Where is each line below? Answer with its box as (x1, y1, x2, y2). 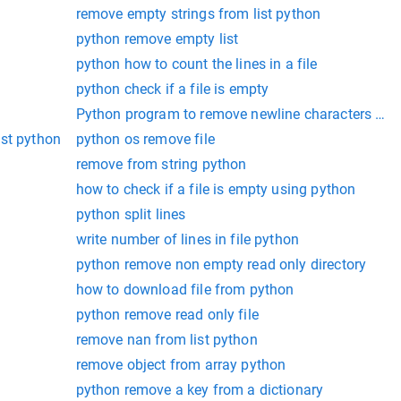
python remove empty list (75, 30, 239, 47)
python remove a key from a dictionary (75, 380, 324, 398)
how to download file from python (75, 280, 294, 298)
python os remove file (75, 130, 215, 148)
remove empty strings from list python (75, 4, 321, 22)
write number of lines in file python (75, 230, 300, 248)
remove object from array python (75, 355, 286, 373)
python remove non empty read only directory (75, 255, 367, 273)
